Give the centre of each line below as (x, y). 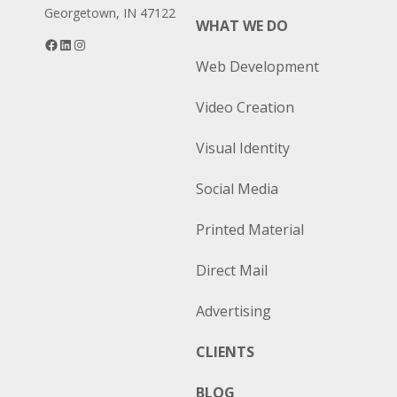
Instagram (121, 37)
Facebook (90, 37)
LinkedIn (101, 37)
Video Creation (245, 107)
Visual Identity (242, 148)
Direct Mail (231, 270)
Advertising (233, 311)
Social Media (237, 188)
